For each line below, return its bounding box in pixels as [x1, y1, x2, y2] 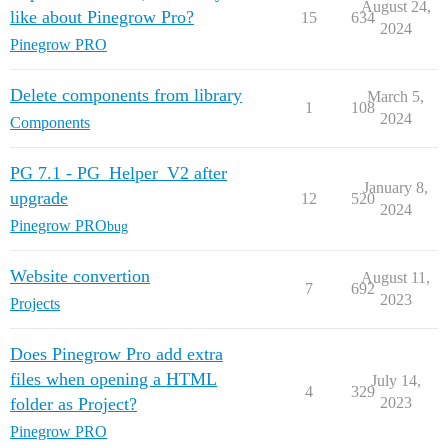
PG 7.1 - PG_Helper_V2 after [10, 163, 227, 183]
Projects [10, 295, 60, 312]
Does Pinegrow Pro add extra [10, 344, 223, 364]
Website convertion [10, 266, 150, 286]
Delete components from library [10, 85, 242, 105]
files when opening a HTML [10, 369, 217, 389]
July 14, [370, 372, 421, 389]
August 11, [361, 269, 430, 286]
